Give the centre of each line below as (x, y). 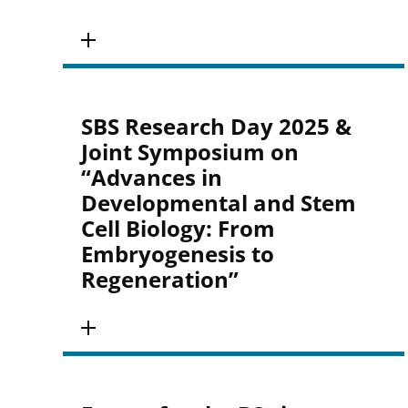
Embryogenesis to (177, 254)
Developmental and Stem (218, 203)
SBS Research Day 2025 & (216, 126)
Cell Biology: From (178, 228)
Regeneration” (159, 279)
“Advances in (151, 177)
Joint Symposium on (189, 152)
